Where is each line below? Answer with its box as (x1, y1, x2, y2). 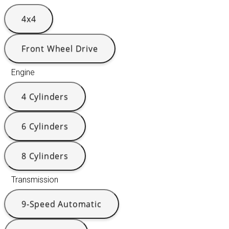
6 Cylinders (21, 121, 68, 132)
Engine (11, 67, 35, 78)
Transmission (11, 175, 58, 185)
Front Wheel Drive (21, 43, 98, 55)
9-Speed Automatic (21, 198, 102, 210)
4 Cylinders (21, 91, 68, 103)
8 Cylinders (21, 150, 68, 162)
